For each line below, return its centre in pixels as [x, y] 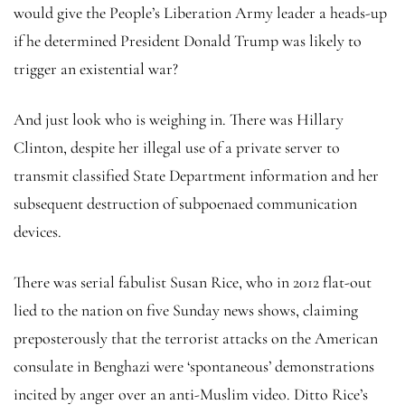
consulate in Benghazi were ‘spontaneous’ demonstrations [194, 366]
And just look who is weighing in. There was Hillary [179, 119]
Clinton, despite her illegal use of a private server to [177, 147]
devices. [38, 231]
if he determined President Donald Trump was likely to [188, 40]
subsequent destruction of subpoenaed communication [185, 203]
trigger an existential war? [96, 68]
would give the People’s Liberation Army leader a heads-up [200, 12]
